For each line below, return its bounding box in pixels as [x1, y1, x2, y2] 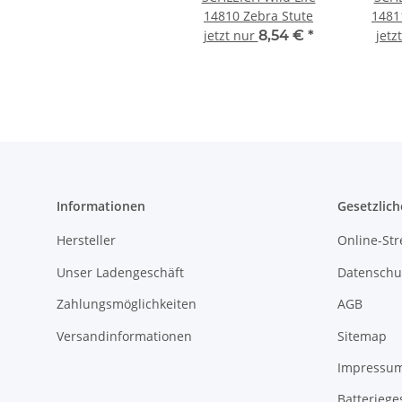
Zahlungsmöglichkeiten [57, 295, 197, 313]
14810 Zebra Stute [204, 7, 313, 25]
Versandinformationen [57, 327, 192, 345]
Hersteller [57, 232, 116, 249]
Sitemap [336, 327, 387, 345]
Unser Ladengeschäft [57, 263, 184, 281]
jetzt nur [203, 27, 258, 45]
